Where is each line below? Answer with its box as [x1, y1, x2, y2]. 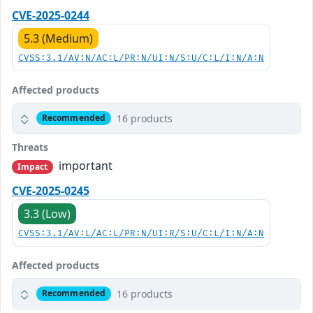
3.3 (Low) [24, 205, 71, 221]
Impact [17, 160, 48, 173]
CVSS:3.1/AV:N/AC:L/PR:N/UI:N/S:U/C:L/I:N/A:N [18, 52, 264, 64]
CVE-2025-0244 [12, 7, 89, 23]
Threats [12, 140, 48, 154]
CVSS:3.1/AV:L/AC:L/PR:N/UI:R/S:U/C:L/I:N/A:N [18, 228, 264, 239]
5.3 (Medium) [24, 30, 93, 46]
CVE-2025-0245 [12, 182, 89, 198]
